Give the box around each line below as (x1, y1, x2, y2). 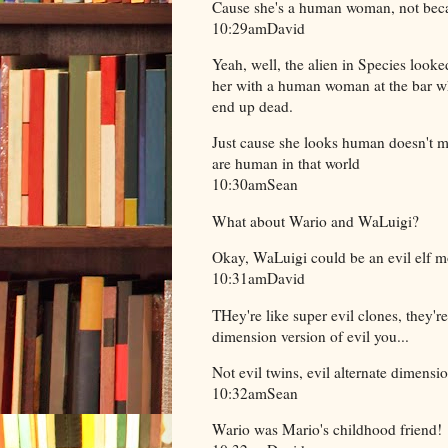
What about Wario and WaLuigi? (212, 210, 419, 231)
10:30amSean (212, 174, 298, 195)
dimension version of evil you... (212, 325, 409, 346)
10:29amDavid (212, 17, 305, 38)
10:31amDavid (212, 268, 305, 289)
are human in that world (212, 153, 360, 174)
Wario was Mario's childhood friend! (212, 419, 442, 440)
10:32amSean (212, 383, 298, 404)
